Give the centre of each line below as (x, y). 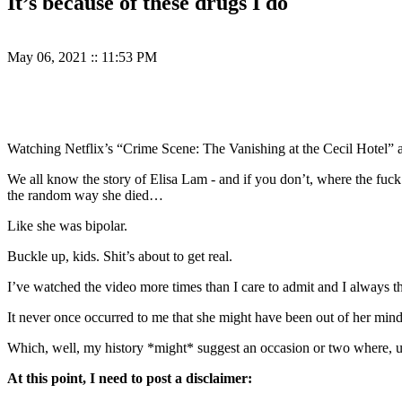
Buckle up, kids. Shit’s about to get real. (120, 257)
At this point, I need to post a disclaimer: (130, 379)
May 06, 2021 (49, 57)
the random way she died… (85, 196)
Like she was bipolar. (67, 226)
